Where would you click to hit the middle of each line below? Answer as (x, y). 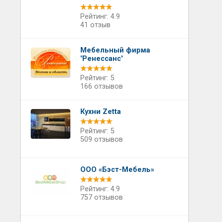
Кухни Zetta (100, 112)
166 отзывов (101, 86)
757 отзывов (101, 197)
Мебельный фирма (115, 50)
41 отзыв (95, 25)
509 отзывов (101, 139)
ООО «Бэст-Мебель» (117, 170)
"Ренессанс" (101, 59)
